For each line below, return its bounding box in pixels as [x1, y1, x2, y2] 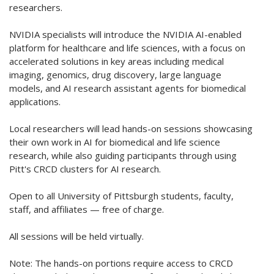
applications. [9, 95, 61, 108]
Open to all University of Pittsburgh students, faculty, [9, 190, 234, 202]
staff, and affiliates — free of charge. [9, 203, 164, 216]
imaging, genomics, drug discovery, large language [9, 68, 221, 81]
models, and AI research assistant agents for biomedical [9, 82, 246, 95]
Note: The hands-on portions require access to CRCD [9, 257, 233, 270]
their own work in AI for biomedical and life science [9, 136, 220, 149]
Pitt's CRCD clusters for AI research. [9, 163, 161, 176]
